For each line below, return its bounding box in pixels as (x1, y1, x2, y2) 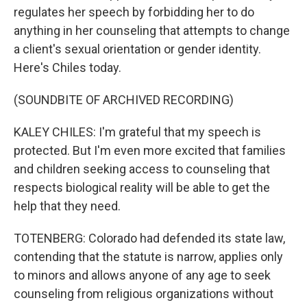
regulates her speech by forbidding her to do (14, 5, 254, 19)
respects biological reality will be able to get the (14, 180, 270, 195)
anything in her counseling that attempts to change (14, 23, 290, 38)
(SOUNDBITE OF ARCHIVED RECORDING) (14, 93, 234, 107)
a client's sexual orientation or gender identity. (14, 42, 261, 56)
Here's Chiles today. (14, 60, 121, 75)
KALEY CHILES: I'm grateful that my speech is (14, 125, 261, 139)
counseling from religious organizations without (14, 286, 273, 301)
